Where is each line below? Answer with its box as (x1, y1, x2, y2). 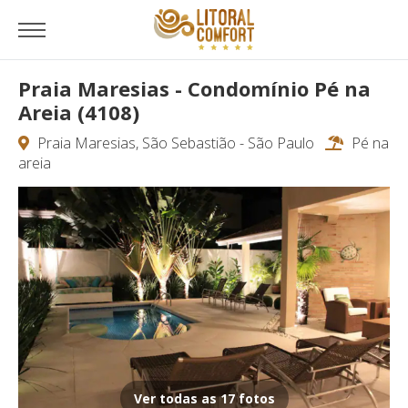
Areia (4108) (18, 98, 139, 126)
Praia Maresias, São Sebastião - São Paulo (34, 133, 325, 153)
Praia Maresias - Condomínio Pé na (18, 75, 371, 102)
